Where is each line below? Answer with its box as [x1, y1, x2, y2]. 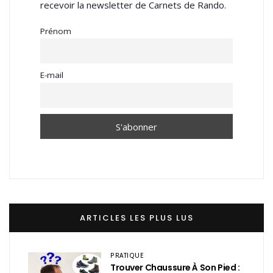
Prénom [40, 25, 71, 37]
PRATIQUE [110, 251, 144, 260]
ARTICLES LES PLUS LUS [79, 212, 194, 224]
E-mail [40, 69, 63, 81]
